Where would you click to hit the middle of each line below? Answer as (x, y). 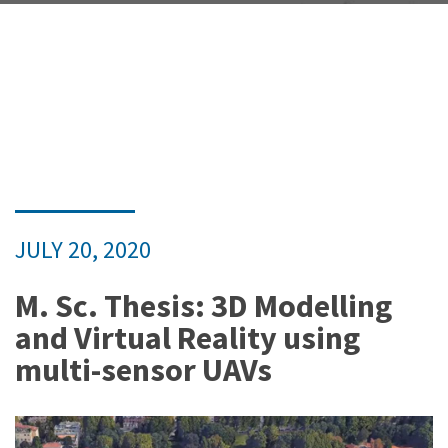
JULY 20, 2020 (83, 249)
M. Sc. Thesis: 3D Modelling (203, 305)
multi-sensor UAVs (143, 369)
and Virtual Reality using (187, 337)
